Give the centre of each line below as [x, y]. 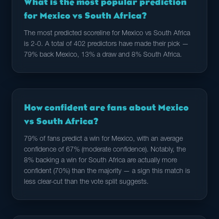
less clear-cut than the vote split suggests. [86, 182]
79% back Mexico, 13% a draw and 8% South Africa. [103, 55]
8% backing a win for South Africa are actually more [100, 161]
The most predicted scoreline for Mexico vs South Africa [107, 34]
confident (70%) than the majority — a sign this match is [107, 172]
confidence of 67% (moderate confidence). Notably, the [105, 150]
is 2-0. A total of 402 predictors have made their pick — [106, 44]
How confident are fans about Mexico [106, 108]
